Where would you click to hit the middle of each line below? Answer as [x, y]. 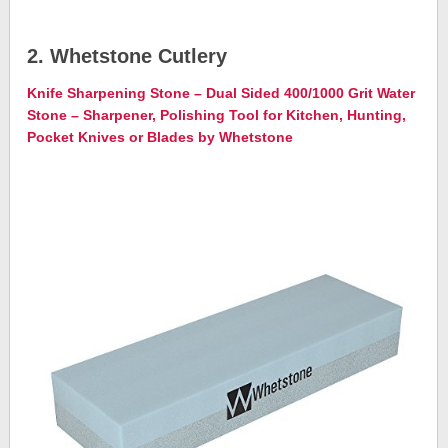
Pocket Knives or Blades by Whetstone [160, 137]
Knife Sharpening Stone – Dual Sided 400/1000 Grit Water [221, 93]
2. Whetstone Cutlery [127, 56]
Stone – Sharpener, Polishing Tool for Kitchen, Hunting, [217, 115]
